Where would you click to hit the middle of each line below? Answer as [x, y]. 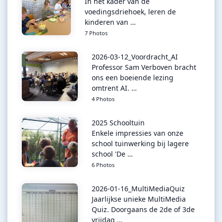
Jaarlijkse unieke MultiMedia [139, 199]
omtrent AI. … [114, 88]
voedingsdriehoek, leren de [130, 12]
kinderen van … [110, 22]
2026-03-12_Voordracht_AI [135, 57]
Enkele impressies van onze [137, 133]
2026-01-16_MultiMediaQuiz [138, 189]
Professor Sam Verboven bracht [144, 67]
